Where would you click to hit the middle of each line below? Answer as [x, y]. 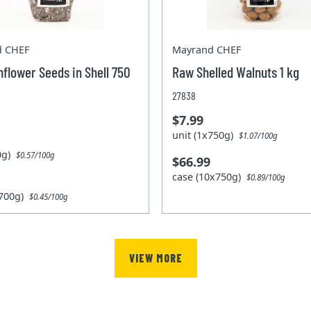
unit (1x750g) [206, 135]
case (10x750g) [210, 176]
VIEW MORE [155, 258]
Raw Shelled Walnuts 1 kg [236, 71]
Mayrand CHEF [207, 49]
